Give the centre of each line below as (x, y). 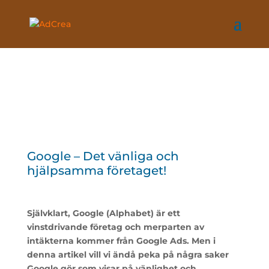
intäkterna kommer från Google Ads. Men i (121, 241)
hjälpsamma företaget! (96, 171)
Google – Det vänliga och (103, 156)
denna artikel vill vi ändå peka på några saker (128, 255)
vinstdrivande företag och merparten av (115, 227)
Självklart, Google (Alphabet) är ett (103, 213)
